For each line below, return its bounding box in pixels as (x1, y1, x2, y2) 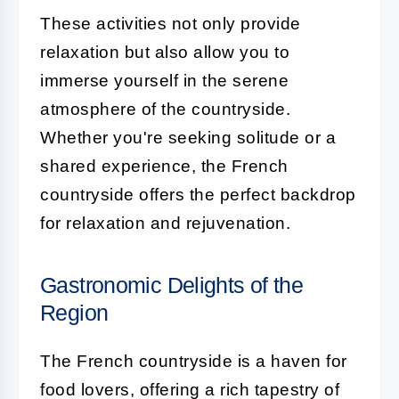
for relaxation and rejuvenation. (40, 213, 290, 232)
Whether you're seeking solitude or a (40, 127, 336, 147)
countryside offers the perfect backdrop (40, 184, 356, 204)
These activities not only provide (40, 13, 301, 33)
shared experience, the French (40, 156, 289, 175)
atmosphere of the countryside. (40, 99, 290, 118)
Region (40, 299, 109, 325)
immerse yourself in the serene (40, 70, 289, 90)
